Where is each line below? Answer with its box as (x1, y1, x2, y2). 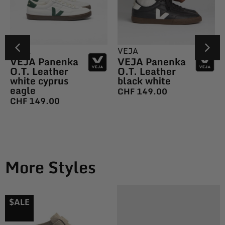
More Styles (5, 154, 96, 180)
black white (118, 72, 171, 88)
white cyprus (10, 72, 68, 88)
